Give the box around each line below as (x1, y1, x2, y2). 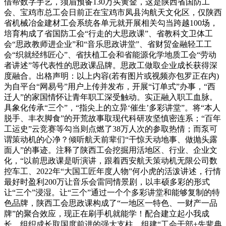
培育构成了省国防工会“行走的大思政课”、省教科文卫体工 (4, 29, 213, 38)
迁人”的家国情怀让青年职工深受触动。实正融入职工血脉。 (4, 92, 217, 101)
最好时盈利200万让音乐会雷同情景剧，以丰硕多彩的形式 (4, 177, 210, 186)
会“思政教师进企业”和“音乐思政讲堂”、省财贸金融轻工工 (4, 39, 212, 48)
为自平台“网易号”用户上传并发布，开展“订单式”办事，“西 (4, 82, 215, 91)
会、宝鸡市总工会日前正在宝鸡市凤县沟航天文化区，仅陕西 (4, 8, 222, 17)
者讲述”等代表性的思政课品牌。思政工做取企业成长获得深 (4, 61, 217, 70)
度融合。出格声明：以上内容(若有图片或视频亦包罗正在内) (4, 71, 219, 80)
